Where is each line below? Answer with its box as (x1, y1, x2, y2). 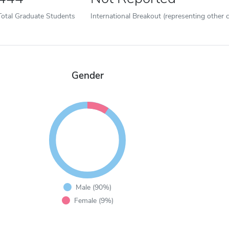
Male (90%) (76, 182, 112, 192)
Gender (71, 69, 104, 82)
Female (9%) (74, 195, 113, 205)
